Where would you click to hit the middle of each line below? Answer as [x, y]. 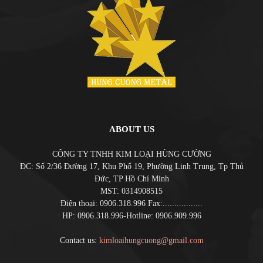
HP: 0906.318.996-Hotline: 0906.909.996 [131, 216]
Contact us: [79, 241]
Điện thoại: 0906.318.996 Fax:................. [131, 204]
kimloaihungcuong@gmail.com [151, 241]
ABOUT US [131, 129]
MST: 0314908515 [131, 191]
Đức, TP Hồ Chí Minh [131, 179]
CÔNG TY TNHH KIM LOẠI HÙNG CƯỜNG [131, 154]
